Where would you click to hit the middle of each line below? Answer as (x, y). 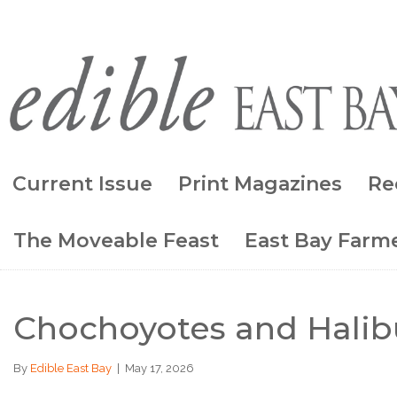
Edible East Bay (71, 368)
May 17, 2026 (160, 368)
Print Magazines (260, 183)
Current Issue (82, 183)
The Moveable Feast (116, 240)
